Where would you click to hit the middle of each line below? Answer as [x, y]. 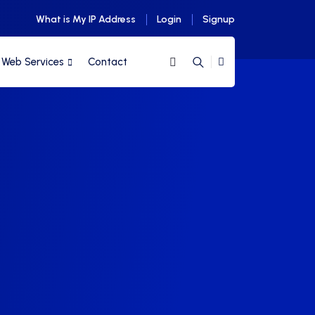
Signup [219, 19]
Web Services [33, 62]
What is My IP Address [86, 19]
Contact [108, 62]
